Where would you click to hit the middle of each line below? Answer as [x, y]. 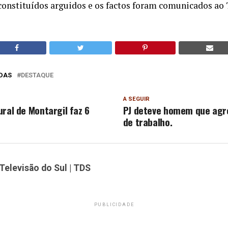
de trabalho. [148, 122]
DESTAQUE [37, 75]
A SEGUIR [136, 99]
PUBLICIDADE [114, 205]
